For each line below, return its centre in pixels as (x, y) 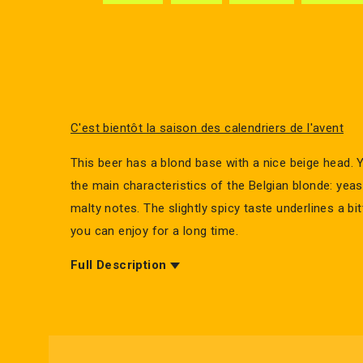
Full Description (119, 265)
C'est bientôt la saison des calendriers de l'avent (207, 128)
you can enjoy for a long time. (154, 231)
